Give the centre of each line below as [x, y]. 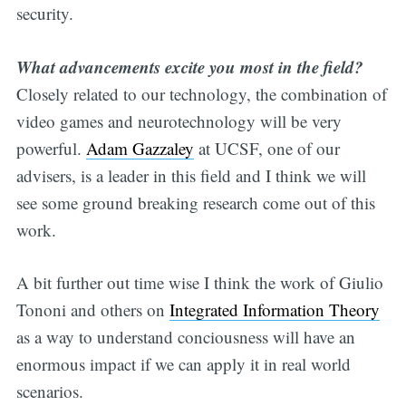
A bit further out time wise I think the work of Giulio [199, 283]
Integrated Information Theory [274, 310]
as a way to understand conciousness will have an [185, 337]
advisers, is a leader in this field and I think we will [191, 175]
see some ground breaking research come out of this [195, 202]
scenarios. [49, 391]
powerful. [51, 148]
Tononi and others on [92, 310]
